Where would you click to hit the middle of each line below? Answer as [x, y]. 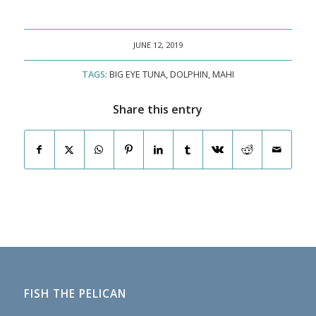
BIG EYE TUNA [137, 74]
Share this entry [158, 109]
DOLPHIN [189, 74]
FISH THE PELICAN [75, 293]
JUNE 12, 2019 [158, 44]
